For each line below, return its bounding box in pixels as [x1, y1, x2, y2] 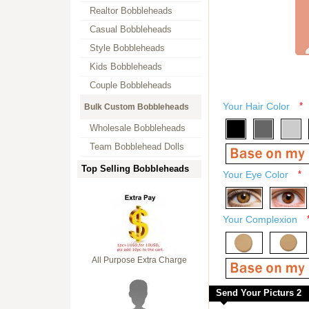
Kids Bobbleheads [90, 61, 162, 72]
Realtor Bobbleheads [90, 6, 172, 16]
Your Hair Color [223, 101, 290, 112]
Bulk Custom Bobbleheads [84, 102, 189, 112]
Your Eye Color [223, 169, 288, 180]
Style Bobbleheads [90, 43, 165, 53]
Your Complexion [223, 214, 297, 225]
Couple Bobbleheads [90, 80, 172, 90]
